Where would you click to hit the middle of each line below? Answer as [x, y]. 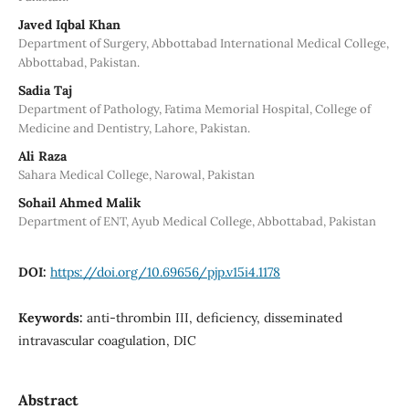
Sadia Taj [45, 90]
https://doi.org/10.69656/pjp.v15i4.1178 [165, 272]
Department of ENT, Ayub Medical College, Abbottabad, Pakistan [197, 221]
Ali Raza [42, 156]
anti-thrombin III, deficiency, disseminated [214, 317]
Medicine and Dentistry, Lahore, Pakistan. [134, 128]
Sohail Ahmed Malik [79, 202]
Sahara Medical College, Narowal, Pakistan [136, 174]
